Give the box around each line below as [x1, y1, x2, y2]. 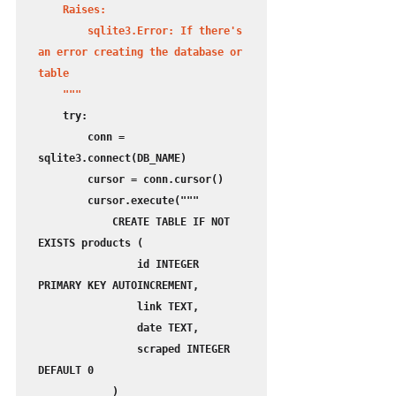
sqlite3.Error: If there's [38, 25, 88, 38]
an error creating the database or [38, 46, 242, 59]
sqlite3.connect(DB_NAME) [38, 152, 187, 165]
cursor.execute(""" [38, 194, 88, 208]
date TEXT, [38, 322, 137, 335]
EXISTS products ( [38, 237, 143, 250]
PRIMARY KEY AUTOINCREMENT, [38, 279, 199, 293]
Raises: [38, 4, 63, 17]
